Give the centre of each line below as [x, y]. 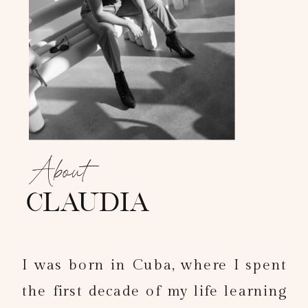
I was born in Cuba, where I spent [155, 265]
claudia [87, 202]
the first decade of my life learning [155, 291]
